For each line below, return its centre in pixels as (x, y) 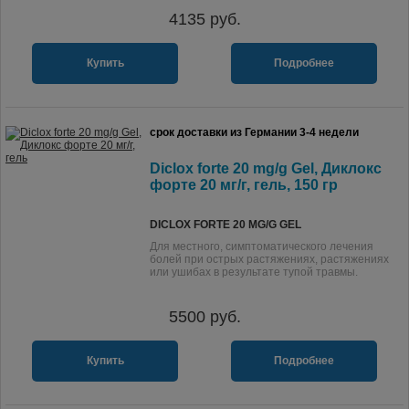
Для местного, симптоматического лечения (262, 246)
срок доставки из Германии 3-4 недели (254, 132)
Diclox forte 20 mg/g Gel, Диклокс (266, 168)
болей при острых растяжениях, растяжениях (269, 259)
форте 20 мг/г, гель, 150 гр (244, 185)
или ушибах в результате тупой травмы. (254, 272)
